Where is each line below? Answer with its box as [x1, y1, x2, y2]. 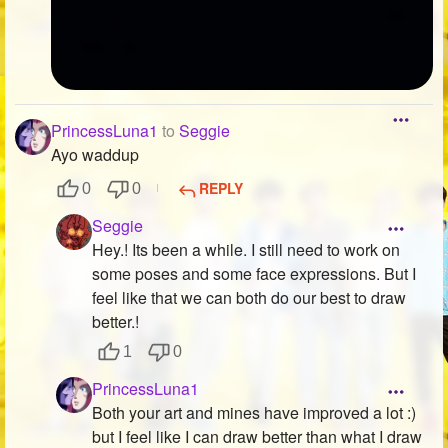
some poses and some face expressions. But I [92, 262, 416, 286]
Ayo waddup [51, 143, 139, 167]
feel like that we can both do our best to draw [92, 286, 406, 310]
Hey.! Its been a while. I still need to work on [92, 238, 400, 262]
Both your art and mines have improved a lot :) [92, 401, 416, 425]
